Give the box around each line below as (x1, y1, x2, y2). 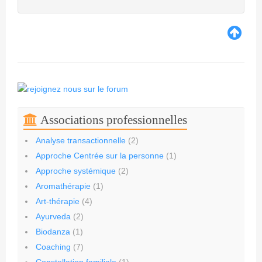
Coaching (36, 242, 71, 252)
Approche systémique (36, 166, 116, 176)
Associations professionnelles (40, 113, 187, 126)
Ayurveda (36, 212, 71, 222)
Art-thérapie (36, 196, 80, 206)
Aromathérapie (36, 181, 91, 191)
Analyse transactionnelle (36, 136, 126, 146)
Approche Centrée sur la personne (36, 151, 164, 161)
